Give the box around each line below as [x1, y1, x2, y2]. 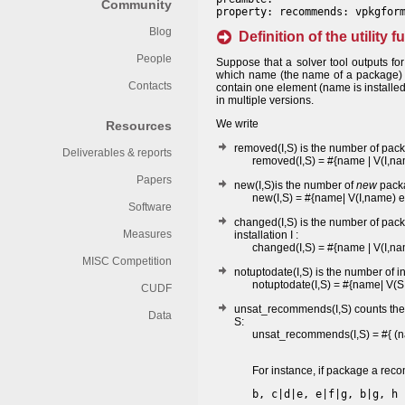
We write [216, 118, 259, 130]
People [137, 52, 172, 65]
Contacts [128, 80, 172, 92]
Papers [137, 174, 172, 186]
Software [128, 201, 172, 213]
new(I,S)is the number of [234, 179, 356, 192]
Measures [123, 228, 172, 240]
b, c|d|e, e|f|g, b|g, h [252, 388, 398, 400]
